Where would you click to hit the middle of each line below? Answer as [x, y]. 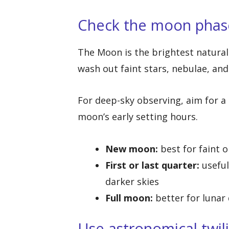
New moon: [132, 148]
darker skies [132, 181]
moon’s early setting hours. [138, 117]
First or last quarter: [152, 165]
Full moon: [129, 198]
